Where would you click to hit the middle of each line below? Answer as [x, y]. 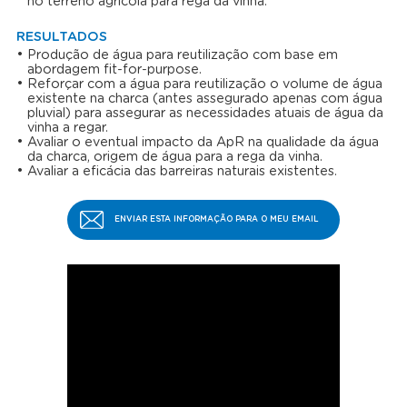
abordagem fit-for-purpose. [114, 70]
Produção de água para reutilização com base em [182, 56]
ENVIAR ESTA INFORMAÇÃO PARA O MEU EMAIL [217, 219]
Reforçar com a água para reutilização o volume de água [204, 85]
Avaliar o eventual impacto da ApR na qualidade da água [203, 143]
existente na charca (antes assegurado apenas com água [204, 99]
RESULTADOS [61, 37]
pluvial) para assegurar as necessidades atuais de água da [205, 114]
